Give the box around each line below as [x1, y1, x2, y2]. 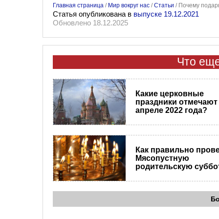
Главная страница [53, 2, 104, 9]
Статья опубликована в [53, 10, 133, 19]
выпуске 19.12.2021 [133, 10, 199, 19]
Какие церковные [135, 89, 204, 98]
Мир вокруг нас [108, 2, 150, 9]
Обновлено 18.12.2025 [53, 19, 128, 27]
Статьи [154, 2, 174, 9]
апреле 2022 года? [135, 106, 207, 115]
